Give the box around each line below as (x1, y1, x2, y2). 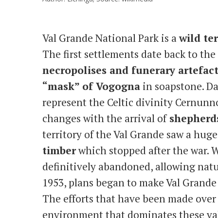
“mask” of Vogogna (42, 79, 140, 93)
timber (42, 144, 76, 158)
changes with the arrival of (42, 111, 166, 126)
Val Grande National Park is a (42, 31, 179, 45)
